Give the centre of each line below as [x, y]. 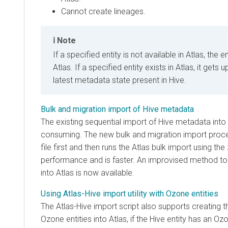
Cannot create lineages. [103, 12]
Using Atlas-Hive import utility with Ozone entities [130, 194]
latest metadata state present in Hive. [120, 80]
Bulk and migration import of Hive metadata [117, 109]
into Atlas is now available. [88, 173]
